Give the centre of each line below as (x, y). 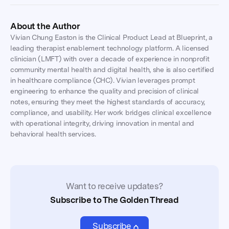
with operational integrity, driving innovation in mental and (102, 123)
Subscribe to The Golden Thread (114, 200)
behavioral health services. (53, 134)
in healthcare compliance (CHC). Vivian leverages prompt (103, 80)
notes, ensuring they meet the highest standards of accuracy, (108, 102)
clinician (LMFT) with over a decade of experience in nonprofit (110, 59)
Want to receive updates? (114, 186)
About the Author (45, 26)
